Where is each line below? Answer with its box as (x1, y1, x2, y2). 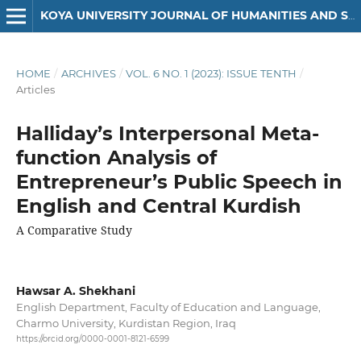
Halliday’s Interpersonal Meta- (15, 121, 319, 145)
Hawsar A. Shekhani (15, 283, 135, 298)
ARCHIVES (60, 66, 116, 80)
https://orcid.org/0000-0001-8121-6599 (15, 334, 169, 345)
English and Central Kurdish (15, 193, 301, 218)
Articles (15, 82, 55, 96)
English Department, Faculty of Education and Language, (15, 300, 321, 313)
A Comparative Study (15, 222, 132, 238)
